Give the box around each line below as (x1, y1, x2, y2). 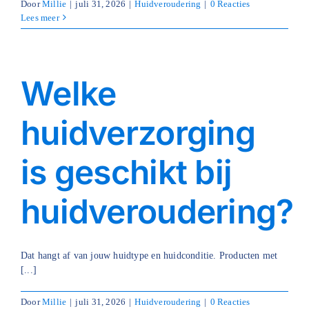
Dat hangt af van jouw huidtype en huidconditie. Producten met (21, 250, 278, 261)
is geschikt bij (21, 151, 232, 192)
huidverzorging (21, 112, 255, 153)
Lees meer (21, 12, 59, 23)
